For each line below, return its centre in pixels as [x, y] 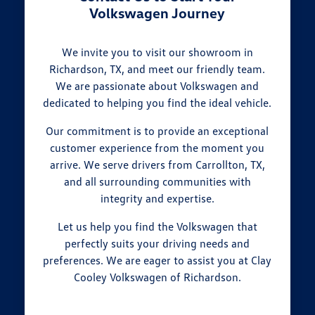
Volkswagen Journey [157, 12]
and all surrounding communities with [157, 181]
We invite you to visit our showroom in [157, 52]
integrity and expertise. [157, 198]
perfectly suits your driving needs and [157, 243]
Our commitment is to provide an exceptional [157, 130]
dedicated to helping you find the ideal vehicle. [157, 102]
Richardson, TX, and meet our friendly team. [157, 69]
